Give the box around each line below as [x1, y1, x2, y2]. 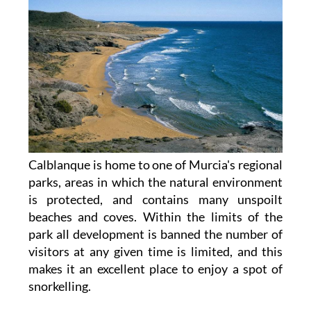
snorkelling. [28, 278, 91, 294]
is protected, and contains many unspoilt [28, 192, 283, 208]
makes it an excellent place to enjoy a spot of [28, 261, 283, 277]
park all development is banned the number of [28, 226, 283, 242]
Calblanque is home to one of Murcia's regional [28, 157, 283, 173]
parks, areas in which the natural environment [28, 174, 283, 190]
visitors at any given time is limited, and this [28, 244, 283, 260]
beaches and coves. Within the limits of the [28, 209, 283, 225]
